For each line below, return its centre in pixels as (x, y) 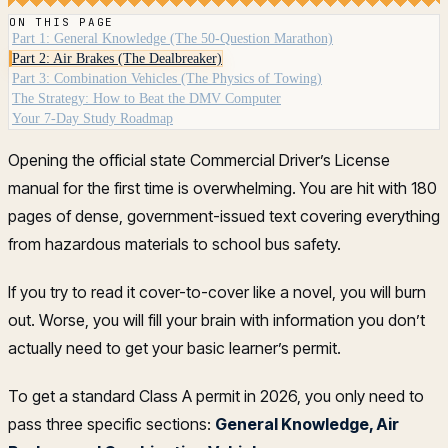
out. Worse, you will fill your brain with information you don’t (216, 319)
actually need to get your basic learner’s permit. (174, 347)
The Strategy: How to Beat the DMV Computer (146, 98)
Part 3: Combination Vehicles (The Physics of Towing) (167, 78)
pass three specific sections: (111, 423)
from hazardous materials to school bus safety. (174, 243)
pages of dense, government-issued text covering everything (224, 215)
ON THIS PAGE (62, 21)
